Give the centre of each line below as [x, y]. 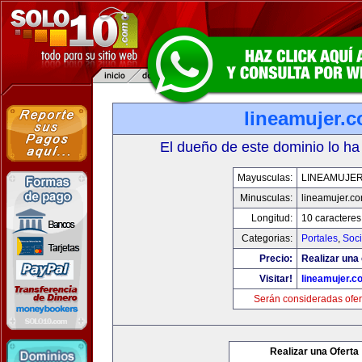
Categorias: [267, 238]
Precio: [276, 259]
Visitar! [276, 279]
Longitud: [271, 218]
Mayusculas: [265, 178]
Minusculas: [266, 198]
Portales [319, 238]
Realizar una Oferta [314, 351]
